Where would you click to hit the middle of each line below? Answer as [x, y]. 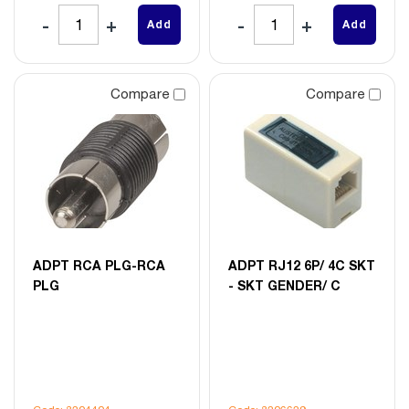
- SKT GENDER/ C [284, 285]
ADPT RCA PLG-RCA [99, 265]
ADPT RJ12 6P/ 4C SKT [302, 265]
